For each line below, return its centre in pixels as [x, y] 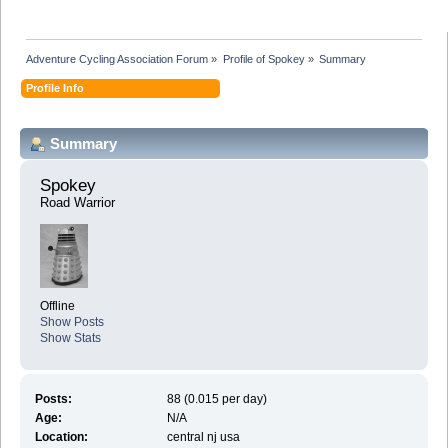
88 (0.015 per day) [217, 398]
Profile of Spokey [263, 58]
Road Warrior [77, 203]
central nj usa [204, 436]
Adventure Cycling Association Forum [117, 58]
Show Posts [72, 322]
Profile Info [55, 87]
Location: [61, 436]
